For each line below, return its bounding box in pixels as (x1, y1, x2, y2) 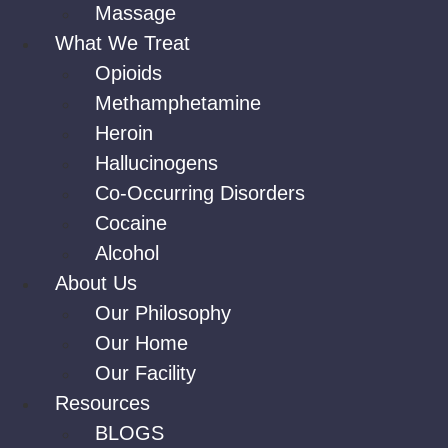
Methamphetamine (95, 92, 261, 114)
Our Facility (95, 362, 196, 384)
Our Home (95, 332, 188, 354)
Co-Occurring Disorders (95, 182, 305, 204)
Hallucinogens (95, 152, 218, 174)
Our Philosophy (95, 302, 231, 324)
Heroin (95, 122, 153, 144)
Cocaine (95, 212, 167, 234)
